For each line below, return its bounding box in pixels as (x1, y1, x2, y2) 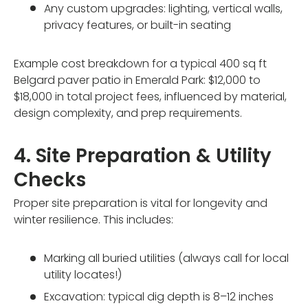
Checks (14, 166, 86, 193)
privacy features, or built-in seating (44, 16, 231, 33)
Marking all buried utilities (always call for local (44, 250, 289, 267)
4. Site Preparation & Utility (14, 142, 272, 169)
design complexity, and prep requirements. (14, 104, 242, 121)
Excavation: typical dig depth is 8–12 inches (44, 289, 274, 305)
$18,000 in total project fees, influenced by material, (14, 88, 287, 104)
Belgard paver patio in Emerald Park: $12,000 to (14, 71, 261, 88)
